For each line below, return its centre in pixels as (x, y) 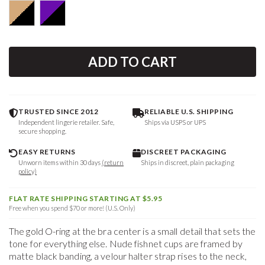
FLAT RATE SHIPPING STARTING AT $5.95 (85, 198)
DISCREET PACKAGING (183, 151)
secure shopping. (42, 131)
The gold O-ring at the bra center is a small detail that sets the (132, 231)
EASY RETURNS (47, 151)
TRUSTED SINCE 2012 (58, 111)
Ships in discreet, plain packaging (188, 162)
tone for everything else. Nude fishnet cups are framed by (126, 243)
